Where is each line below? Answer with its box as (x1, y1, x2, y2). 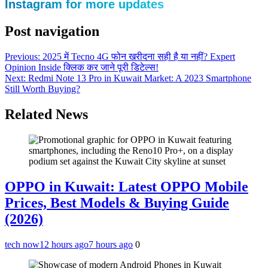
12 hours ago (39, 239, 89, 249)
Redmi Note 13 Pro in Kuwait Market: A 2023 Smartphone (28, 72, 251, 83)
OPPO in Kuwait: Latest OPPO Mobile (5, 178, 248, 194)
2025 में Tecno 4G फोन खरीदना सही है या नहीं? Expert (42, 51, 235, 62)
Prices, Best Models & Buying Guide (5, 194, 229, 211)
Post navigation (5, 23, 99, 39)
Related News (5, 106, 88, 122)
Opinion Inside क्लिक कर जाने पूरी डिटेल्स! (5, 62, 159, 72)
